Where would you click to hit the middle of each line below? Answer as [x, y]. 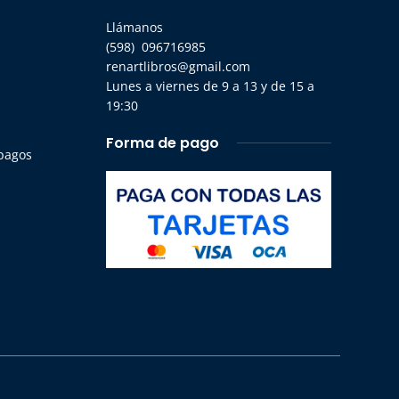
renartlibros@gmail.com [178, 66]
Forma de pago [162, 142]
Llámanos [134, 27]
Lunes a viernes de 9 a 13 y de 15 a [210, 85]
